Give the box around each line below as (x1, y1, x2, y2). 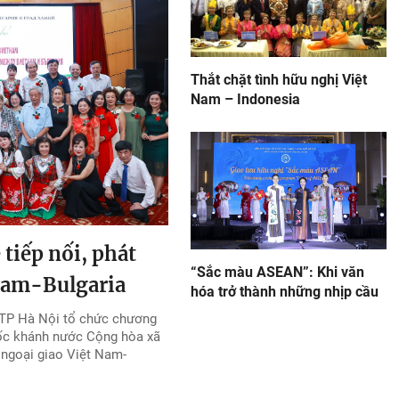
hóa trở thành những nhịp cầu (191, 283, 379, 300)
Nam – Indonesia (191, 91, 300, 108)
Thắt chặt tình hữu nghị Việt (191, 71, 367, 88)
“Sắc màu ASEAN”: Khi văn (191, 264, 364, 281)
